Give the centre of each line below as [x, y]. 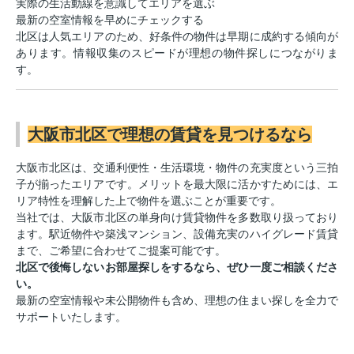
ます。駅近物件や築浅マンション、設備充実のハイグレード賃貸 [177, 233]
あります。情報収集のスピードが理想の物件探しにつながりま [177, 53]
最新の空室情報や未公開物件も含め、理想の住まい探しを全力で [177, 300]
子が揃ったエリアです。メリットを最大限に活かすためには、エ [177, 184]
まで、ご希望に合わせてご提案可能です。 [121, 250]
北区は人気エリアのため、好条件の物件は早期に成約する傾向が [177, 36]
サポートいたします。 [71, 316]
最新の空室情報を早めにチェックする [110, 19]
